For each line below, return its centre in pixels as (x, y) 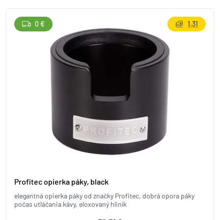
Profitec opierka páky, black (61, 181)
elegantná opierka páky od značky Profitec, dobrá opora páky (104, 196)
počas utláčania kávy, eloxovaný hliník (70, 204)
